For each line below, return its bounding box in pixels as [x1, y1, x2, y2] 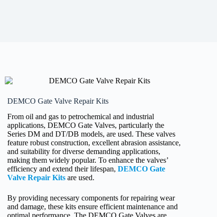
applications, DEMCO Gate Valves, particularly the [7, 121, 164, 130]
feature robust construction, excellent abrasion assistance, [7, 139, 181, 147]
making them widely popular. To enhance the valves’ [7, 156, 168, 165]
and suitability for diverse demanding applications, [7, 147, 160, 156]
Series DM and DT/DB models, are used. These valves [7, 130, 175, 139]
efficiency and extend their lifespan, [7, 165, 118, 173]
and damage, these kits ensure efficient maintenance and [7, 202, 178, 211]
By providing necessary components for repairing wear [7, 194, 175, 202]
